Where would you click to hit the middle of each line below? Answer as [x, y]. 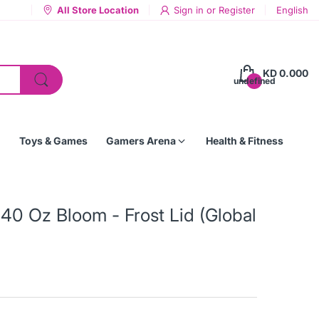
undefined [254, 81]
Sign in [190, 10]
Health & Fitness [245, 141]
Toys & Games [53, 141]
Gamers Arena [141, 141]
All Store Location [98, 10]
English [292, 10]
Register [237, 10]
